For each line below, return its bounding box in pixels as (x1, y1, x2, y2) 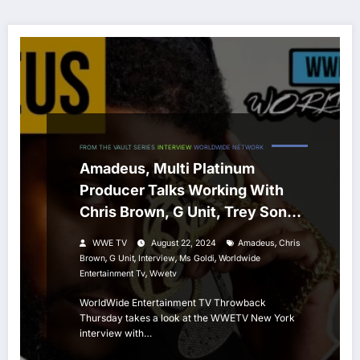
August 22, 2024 (151, 238, 216, 249)
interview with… (80, 327, 152, 340)
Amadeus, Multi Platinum (80, 160, 255, 178)
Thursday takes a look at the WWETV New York (80, 312, 295, 325)
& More (80, 225, 129, 243)
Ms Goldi (179, 253, 215, 264)
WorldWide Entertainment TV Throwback (80, 297, 266, 309)
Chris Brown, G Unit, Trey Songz (80, 203, 304, 221)
